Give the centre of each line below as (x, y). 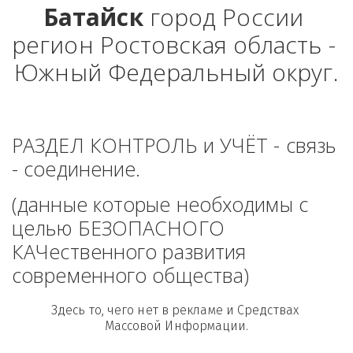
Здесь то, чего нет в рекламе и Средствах (175, 310)
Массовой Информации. (176, 326)
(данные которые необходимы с (160, 204)
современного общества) (131, 275)
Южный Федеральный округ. (176, 72)
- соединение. (79, 169)
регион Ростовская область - (174, 45)
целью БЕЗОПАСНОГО (118, 228)
